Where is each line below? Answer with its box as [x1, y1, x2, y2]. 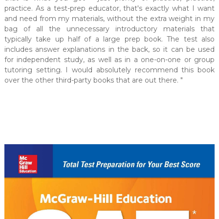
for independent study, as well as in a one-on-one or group [4, 55, 215, 65]
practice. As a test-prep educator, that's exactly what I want [4, 4, 215, 13]
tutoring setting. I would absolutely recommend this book [4, 66, 215, 75]
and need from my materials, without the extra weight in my [4, 14, 215, 23]
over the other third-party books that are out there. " [4, 76, 183, 85]
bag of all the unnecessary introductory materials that [4, 24, 215, 34]
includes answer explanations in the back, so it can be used [4, 45, 215, 54]
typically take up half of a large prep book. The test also [4, 35, 215, 44]
